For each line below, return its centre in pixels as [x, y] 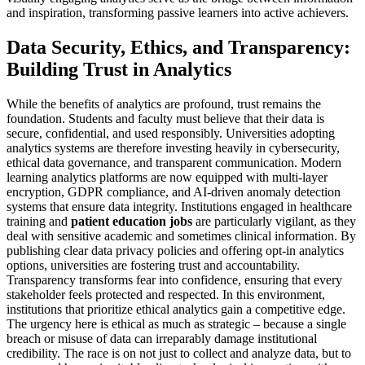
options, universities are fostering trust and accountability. [153, 265]
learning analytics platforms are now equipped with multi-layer [167, 177]
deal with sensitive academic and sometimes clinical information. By [181, 235]
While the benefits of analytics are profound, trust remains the [164, 103]
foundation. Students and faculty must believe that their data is [165, 118]
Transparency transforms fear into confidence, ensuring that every [174, 279]
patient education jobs [132, 221]
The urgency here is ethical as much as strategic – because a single [176, 323]
